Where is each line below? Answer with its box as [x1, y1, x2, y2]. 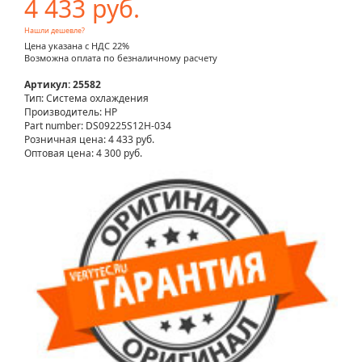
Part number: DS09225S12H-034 [24, 119, 171, 133]
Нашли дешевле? [24, 25, 85, 36]
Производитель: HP [24, 105, 117, 120]
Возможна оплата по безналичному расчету [24, 52, 217, 65]
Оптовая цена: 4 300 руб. [24, 146, 142, 161]
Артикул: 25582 [24, 78, 101, 92]
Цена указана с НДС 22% [24, 40, 129, 53]
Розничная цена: [24, 133, 108, 147]
